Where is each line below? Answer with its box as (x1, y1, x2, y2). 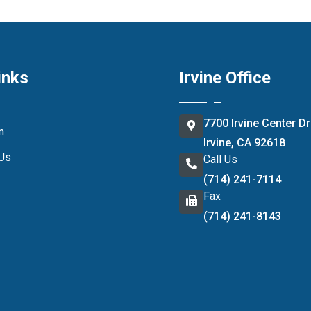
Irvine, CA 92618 (203, 135, 286, 149)
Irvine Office (179, 67, 271, 87)
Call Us (203, 152, 238, 166)
